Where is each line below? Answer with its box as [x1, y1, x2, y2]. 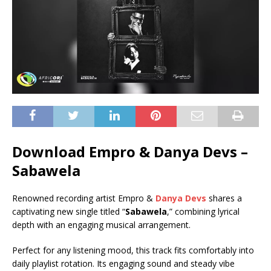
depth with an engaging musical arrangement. [12, 218, 191, 230]
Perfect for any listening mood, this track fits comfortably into [12, 244, 254, 256]
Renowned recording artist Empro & [12, 192, 155, 204]
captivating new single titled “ [12, 205, 125, 217]
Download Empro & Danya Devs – [12, 141, 248, 162]
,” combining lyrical [167, 205, 240, 217]
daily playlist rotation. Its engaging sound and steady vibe [12, 257, 235, 269]
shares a [206, 192, 242, 204]
